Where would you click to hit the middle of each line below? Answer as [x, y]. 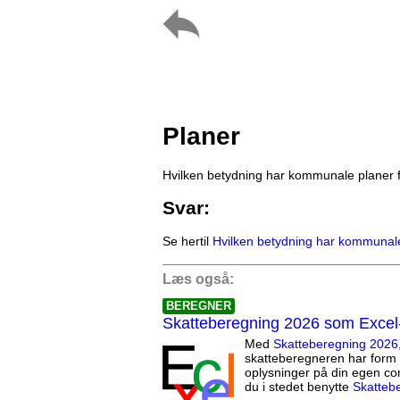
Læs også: [198, 279]
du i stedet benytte [299, 387]
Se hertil [187, 242]
